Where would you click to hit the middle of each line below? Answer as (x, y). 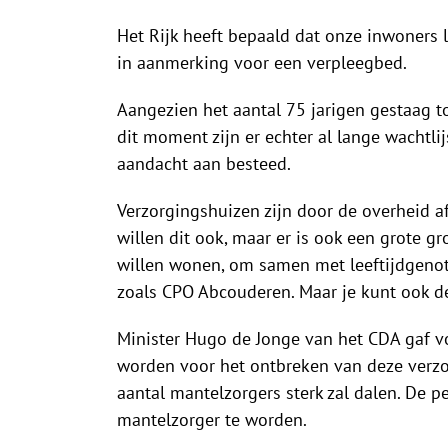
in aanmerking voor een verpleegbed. (262, 63)
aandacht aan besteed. (204, 164)
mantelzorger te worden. (212, 420)
